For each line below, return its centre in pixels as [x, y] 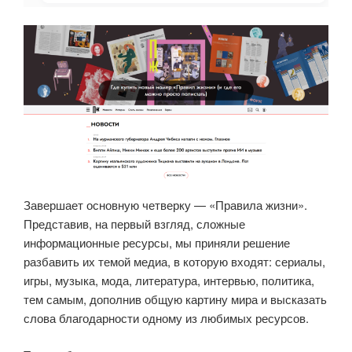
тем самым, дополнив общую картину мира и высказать [175, 299]
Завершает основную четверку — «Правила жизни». [165, 205]
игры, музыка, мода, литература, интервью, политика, [169, 280]
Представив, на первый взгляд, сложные [134, 224]
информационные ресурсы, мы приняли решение [157, 242]
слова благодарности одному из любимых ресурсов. [166, 318]
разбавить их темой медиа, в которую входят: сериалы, [174, 261]
